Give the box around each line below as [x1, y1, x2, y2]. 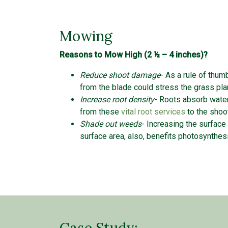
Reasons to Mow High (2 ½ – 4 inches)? [60, 50, 210, 60]
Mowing [60, 27, 112, 46]
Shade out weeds [80, 119, 141, 129]
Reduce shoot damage [80, 70, 160, 80]
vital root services [121, 107, 185, 117]
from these [80, 107, 121, 117]
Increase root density [80, 95, 154, 105]
